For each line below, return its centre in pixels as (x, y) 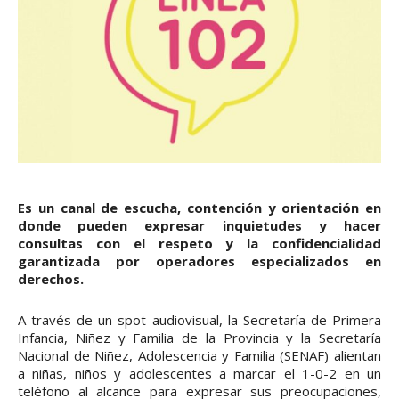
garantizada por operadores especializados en (199, 261)
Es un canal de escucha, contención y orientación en (199, 207)
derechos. (51, 278)
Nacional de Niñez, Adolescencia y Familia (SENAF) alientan (199, 355)
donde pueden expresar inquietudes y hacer (199, 225)
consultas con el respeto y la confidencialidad (199, 243)
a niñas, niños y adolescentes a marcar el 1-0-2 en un (199, 373)
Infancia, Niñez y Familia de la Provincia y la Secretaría (199, 337)
